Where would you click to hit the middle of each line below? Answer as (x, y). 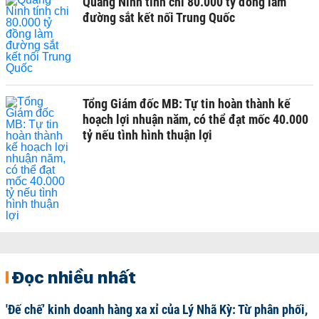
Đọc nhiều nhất (74, 277)
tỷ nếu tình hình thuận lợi (147, 135)
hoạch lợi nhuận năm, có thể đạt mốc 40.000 (195, 119)
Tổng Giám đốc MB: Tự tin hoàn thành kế (187, 104)
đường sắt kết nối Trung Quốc (159, 17)
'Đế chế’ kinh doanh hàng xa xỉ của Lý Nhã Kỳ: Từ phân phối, (157, 309)
